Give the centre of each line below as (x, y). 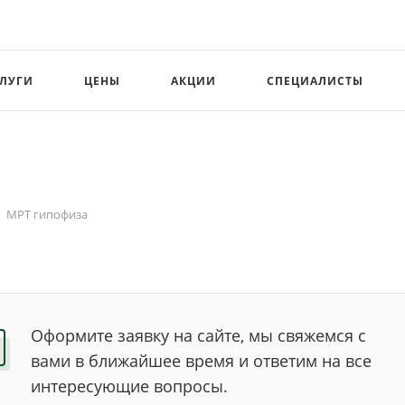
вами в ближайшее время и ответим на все (201, 361)
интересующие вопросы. (129, 386)
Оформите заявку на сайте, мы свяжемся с (198, 335)
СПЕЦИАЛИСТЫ (315, 80)
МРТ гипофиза (47, 214)
